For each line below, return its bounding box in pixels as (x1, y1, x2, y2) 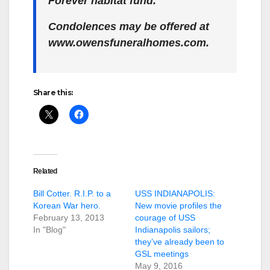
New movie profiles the (135, 200, 222, 210)
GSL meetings (135, 248, 189, 259)
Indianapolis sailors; (135, 224, 210, 234)
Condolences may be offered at (48, 20, 209, 33)
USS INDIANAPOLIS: (135, 188, 215, 198)
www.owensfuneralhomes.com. (48, 36, 209, 49)
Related (33, 166, 57, 175)
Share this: (33, 87, 73, 97)
